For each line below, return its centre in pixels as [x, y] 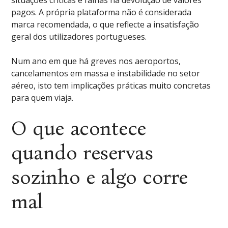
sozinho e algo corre [99, 177]
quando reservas [82, 153]
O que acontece [79, 128]
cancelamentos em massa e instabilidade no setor [106, 73]
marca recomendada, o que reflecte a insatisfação [105, 24]
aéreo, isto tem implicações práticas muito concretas [111, 85]
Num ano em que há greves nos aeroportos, [96, 61]
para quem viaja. [42, 98]
